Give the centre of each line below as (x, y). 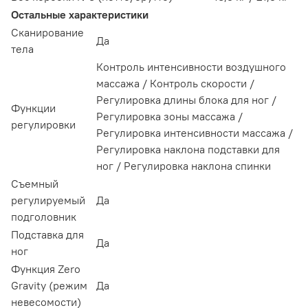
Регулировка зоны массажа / (169, 117)
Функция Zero (46, 269)
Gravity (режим (49, 286)
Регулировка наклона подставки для (188, 150)
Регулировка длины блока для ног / (186, 100)
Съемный (35, 184)
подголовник (44, 217)
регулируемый (48, 200)
